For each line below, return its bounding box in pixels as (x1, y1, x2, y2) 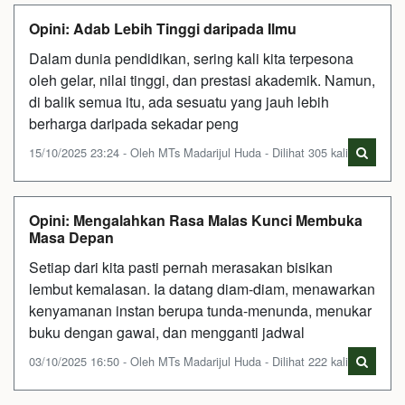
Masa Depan (29, 226, 114, 248)
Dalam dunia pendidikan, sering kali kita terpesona (29, 47, 353, 69)
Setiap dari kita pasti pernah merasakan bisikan (29, 256, 333, 278)
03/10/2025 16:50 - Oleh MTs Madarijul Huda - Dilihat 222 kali (29, 352, 348, 370)
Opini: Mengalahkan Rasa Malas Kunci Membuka (29, 209, 363, 231)
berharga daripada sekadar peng (29, 112, 239, 134)
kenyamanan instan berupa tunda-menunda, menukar (29, 299, 372, 321)
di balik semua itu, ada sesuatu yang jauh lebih (29, 90, 329, 112)
